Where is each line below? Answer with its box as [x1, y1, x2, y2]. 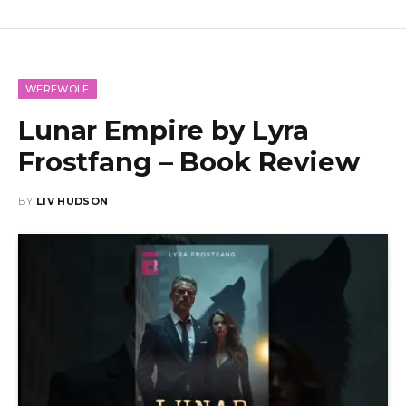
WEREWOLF [25, 82, 90, 96]
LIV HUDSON [36, 195, 109, 208]
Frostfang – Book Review [18, 146, 360, 179]
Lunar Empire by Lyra [18, 114, 310, 147]
